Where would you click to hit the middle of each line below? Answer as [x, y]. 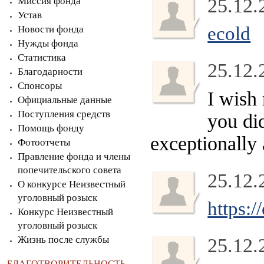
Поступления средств [64, 114]
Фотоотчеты [44, 142]
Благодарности [50, 72]
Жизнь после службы [63, 240]
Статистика [42, 57]
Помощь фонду [51, 128]
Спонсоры [40, 86]
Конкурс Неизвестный [65, 212]
